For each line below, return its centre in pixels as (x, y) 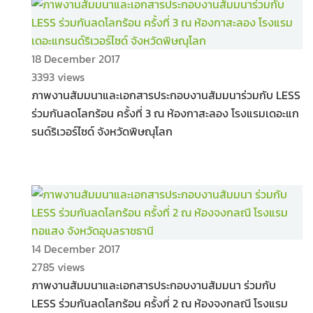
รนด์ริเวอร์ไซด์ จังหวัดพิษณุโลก (102, 131)
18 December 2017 (76, 59)
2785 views (58, 267)
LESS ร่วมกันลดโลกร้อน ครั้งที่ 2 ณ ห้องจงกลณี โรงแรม (160, 303)
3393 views (58, 77)
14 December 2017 (76, 249)
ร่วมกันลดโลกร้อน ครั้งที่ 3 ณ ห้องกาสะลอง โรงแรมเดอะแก (165, 113)
